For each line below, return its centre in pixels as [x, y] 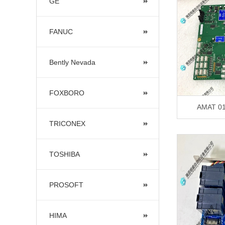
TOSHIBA [65, 154]
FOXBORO [67, 93]
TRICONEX [67, 124]
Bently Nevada [72, 62]
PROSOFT [66, 185]
